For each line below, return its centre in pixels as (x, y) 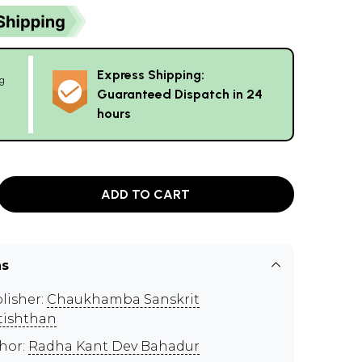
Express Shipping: (151, 75)
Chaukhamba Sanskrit (123, 299)
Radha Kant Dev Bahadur (114, 346)
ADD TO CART (146, 194)
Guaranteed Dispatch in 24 (180, 94)
